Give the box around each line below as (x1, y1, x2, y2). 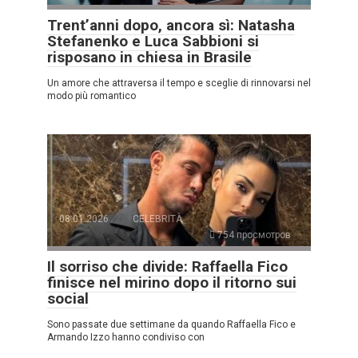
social (47, 288, 89, 308)
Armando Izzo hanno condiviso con (47, 331, 205, 343)
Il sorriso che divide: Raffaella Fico (47, 257, 288, 276)
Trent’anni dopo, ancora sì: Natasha (47, 15, 295, 34)
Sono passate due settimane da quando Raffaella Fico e (47, 318, 296, 330)
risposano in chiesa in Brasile (47, 47, 252, 66)
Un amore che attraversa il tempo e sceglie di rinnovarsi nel (47, 77, 311, 89)
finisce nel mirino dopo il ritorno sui (47, 272, 296, 292)
